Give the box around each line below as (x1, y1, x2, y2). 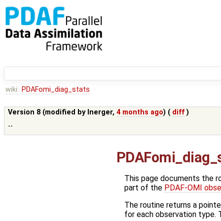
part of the (124, 183, 164, 193)
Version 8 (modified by (8, 108, 88, 117)
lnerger (87, 108, 113, 117)
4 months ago (116, 108, 164, 117)
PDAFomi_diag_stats (21, 85, 90, 94)
